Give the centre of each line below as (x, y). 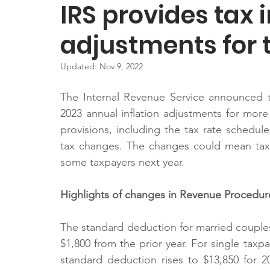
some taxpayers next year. (122, 162)
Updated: (80, 66)
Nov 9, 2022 (121, 66)
